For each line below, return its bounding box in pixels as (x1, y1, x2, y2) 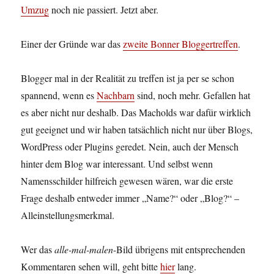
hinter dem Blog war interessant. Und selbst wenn (21, 157, 213, 171)
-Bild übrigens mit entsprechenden (113, 243, 246, 256)
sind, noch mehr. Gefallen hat (135, 89, 251, 102)
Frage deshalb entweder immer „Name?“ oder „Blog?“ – (21, 191, 240, 205)
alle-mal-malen (54, 243, 114, 256)
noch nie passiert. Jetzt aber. (49, 3, 159, 17)
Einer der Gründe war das (21, 37, 124, 51)
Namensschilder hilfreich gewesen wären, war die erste (21, 174, 234, 188)
